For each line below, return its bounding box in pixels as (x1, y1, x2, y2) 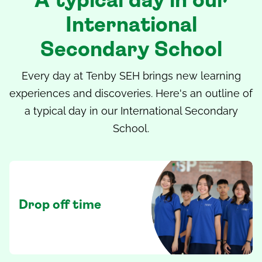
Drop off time (19, 199, 101, 212)
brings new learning (139, 70, 241, 82)
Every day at (21, 70, 86, 82)
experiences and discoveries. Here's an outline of (9, 87, 253, 100)
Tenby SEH (85, 70, 140, 82)
